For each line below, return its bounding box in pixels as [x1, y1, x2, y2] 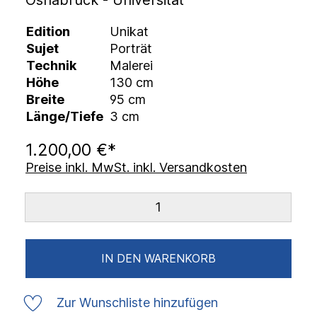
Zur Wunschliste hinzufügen [57, 295, 218, 310]
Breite [26, 92, 64, 107]
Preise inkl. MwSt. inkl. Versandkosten [25, 160, 247, 175]
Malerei [110, 58, 153, 73]
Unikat [110, 24, 149, 39]
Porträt [110, 41, 152, 56]
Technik [26, 58, 76, 73]
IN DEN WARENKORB [101, 251, 216, 265]
